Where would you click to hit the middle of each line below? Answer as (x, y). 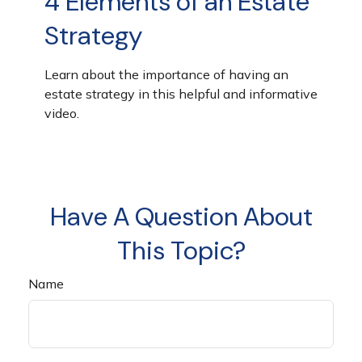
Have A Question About (181, 217)
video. (62, 114)
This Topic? (181, 251)
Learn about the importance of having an (166, 75)
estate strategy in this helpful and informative (181, 94)
